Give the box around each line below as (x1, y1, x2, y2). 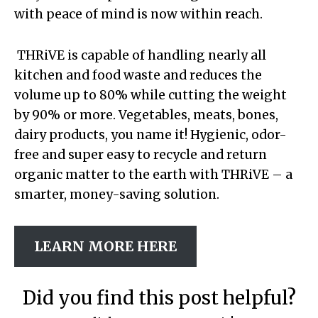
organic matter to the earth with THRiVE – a (14, 166, 292, 182)
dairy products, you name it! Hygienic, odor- (14, 126, 287, 143)
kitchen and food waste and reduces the (14, 67, 262, 83)
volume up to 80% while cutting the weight (14, 87, 287, 103)
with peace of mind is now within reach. (14, 6, 263, 22)
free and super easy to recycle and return (14, 146, 267, 163)
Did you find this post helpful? (22, 286, 296, 310)
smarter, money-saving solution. (14, 186, 219, 202)
